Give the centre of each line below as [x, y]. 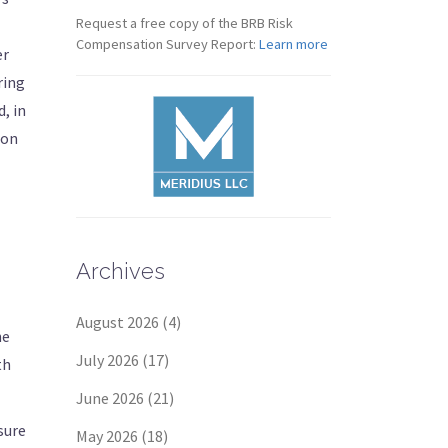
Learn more [293, 44]
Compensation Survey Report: [167, 44]
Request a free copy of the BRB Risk [184, 23]
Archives [120, 271]
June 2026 [110, 398]
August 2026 [117, 322]
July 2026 [107, 360]
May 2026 [107, 436]
